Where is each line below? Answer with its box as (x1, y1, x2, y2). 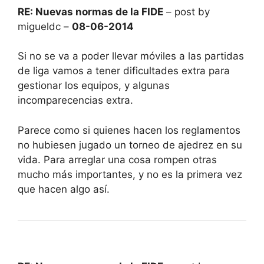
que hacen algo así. (18, 183, 110, 195)
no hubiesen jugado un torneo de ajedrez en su (18, 138, 242, 151)
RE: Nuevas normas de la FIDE (18, 5, 163, 18)
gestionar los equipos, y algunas (18, 80, 170, 92)
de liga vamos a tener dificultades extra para (18, 65, 230, 77)
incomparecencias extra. (18, 94, 133, 107)
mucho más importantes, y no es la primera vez (18, 168, 242, 180)
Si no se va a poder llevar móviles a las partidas (18, 50, 244, 62)
